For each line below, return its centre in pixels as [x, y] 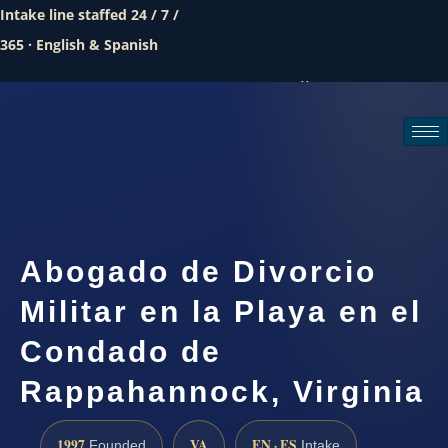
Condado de [121, 352]
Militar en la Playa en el [221, 312]
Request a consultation [344, 183]
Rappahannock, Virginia [222, 392]
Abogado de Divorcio [198, 272]
